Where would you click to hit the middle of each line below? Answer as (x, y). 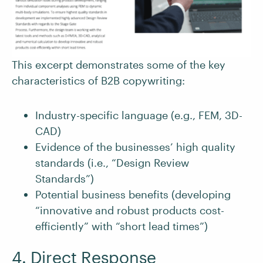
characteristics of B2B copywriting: (98, 81)
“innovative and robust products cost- (130, 210)
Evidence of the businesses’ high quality (135, 147)
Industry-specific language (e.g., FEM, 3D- (139, 115)
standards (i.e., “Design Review (112, 163)
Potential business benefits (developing (133, 195)
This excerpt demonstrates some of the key (119, 65)
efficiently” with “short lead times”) (122, 226)
